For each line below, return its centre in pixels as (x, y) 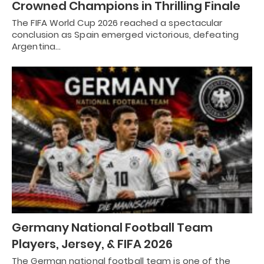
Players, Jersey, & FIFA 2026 (92, 244)
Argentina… (36, 47)
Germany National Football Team (112, 227)
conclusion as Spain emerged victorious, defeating (125, 35)
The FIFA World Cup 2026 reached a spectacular (117, 23)
